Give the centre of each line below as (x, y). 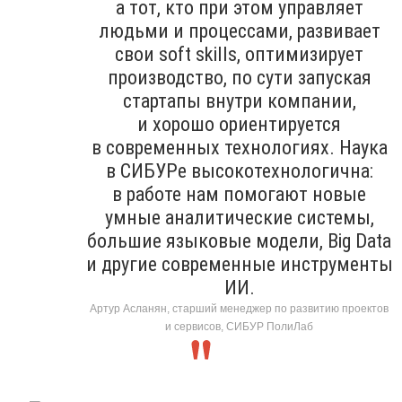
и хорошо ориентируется (239, 124)
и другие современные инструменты (239, 264)
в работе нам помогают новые (239, 194)
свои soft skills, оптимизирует (239, 54)
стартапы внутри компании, (239, 100)
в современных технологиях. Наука (239, 147)
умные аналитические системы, (239, 217)
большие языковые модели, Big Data (239, 240)
